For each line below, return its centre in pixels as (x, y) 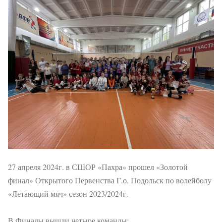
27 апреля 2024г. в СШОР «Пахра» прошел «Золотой (98, 167)
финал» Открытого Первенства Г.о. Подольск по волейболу (110, 180)
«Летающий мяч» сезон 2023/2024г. (68, 194)
